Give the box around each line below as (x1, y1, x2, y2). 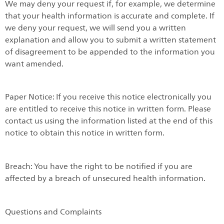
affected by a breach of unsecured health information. (5, 171, 205, 185)
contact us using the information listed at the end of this (5, 114, 212, 128)
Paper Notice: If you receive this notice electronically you (5, 90, 211, 104)
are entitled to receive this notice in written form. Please (5, 102, 211, 116)
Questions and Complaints (5, 205, 101, 218)
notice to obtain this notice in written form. (5, 126, 164, 140)
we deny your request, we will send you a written (5, 21, 186, 34)
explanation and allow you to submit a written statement (5, 33, 216, 46)
